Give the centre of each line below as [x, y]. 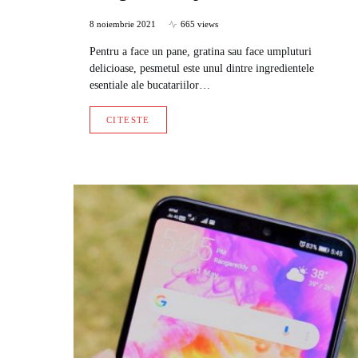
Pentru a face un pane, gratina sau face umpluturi [201, 52]
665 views [199, 24]
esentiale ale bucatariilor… [150, 86]
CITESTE [128, 120]
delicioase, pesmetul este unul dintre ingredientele [202, 69]
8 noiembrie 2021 [123, 24]
